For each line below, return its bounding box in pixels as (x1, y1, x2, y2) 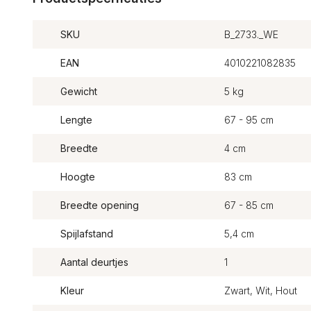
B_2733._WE (224, 28, 278, 40)
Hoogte (60, 171, 95, 183)
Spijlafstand (60, 228, 113, 239)
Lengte (60, 114, 92, 126)
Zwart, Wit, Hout (224, 285, 297, 296)
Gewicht (60, 85, 97, 97)
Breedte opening (60, 199, 139, 211)
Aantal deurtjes (60, 256, 128, 268)
